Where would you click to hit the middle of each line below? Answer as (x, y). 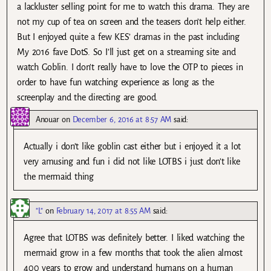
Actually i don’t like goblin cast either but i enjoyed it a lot (132, 147)
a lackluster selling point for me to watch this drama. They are (133, 7)
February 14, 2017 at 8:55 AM (103, 211)
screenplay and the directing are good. (88, 98)
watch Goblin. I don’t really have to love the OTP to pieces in (130, 67)
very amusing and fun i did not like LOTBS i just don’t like (132, 162)
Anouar (48, 120)
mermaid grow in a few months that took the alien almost (133, 253)
